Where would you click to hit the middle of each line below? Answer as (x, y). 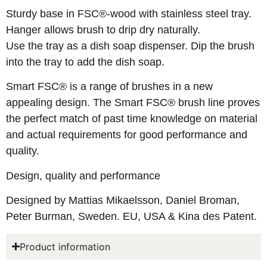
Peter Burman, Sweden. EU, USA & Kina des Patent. (131, 217)
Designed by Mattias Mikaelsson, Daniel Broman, (123, 201)
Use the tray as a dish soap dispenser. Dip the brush (130, 46)
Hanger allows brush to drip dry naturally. (103, 30)
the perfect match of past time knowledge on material (132, 119)
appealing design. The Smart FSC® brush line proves (133, 103)
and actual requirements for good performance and (127, 135)
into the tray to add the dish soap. (85, 62)
